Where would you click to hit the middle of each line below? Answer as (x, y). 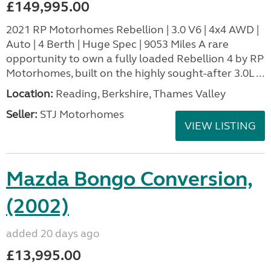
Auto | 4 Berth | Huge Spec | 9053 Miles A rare (117, 44)
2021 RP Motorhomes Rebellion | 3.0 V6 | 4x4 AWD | (132, 29)
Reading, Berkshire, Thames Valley (139, 93)
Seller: (22, 114)
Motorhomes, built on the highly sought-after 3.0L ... (135, 73)
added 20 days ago (53, 233)
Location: (30, 93)
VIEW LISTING (220, 126)
